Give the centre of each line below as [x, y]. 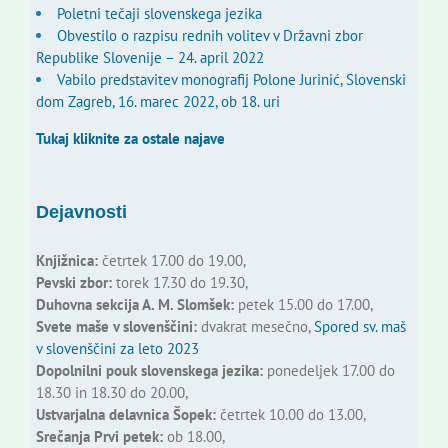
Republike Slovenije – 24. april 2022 [149, 58]
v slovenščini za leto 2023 [117, 348]
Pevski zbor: [73, 282]
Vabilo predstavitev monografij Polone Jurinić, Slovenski [231, 80]
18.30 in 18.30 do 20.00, [111, 392]
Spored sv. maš [359, 326]
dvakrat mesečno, [255, 326]
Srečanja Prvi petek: [99, 436]
